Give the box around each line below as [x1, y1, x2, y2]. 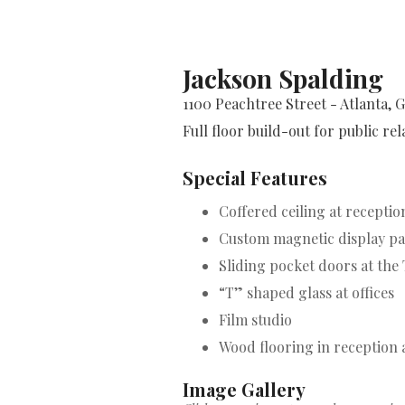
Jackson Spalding [183, 61, 383, 95]
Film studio [219, 310, 292, 329]
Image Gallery [183, 377, 306, 401]
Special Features [183, 165, 327, 190]
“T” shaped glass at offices [219, 283, 394, 302]
